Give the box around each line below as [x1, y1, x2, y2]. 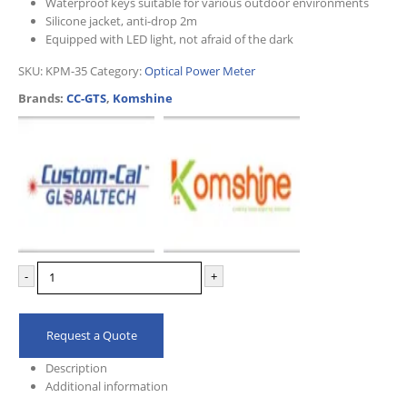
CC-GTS [66, 89, 106, 106]
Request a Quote [45, 326, 137, 343]
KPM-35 [45, 62, 87, 79]
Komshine [113, 89, 173, 106]
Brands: [18, 89, 66, 106]
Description [45, 359, 107, 376]
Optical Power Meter [144, 62, 255, 79]
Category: [90, 62, 144, 79]
